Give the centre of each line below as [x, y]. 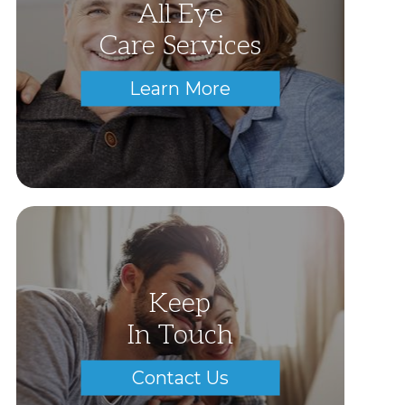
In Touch [180, 335]
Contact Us [180, 377]
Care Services [180, 46]
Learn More [180, 88]
